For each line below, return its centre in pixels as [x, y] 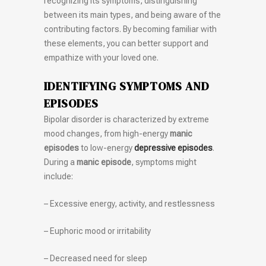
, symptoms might [164, 162]
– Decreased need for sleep [96, 259]
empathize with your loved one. [101, 58]
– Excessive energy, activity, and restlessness [129, 204]
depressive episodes [173, 148]
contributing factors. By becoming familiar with [130, 29]
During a [60, 162]
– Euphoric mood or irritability [97, 231]
